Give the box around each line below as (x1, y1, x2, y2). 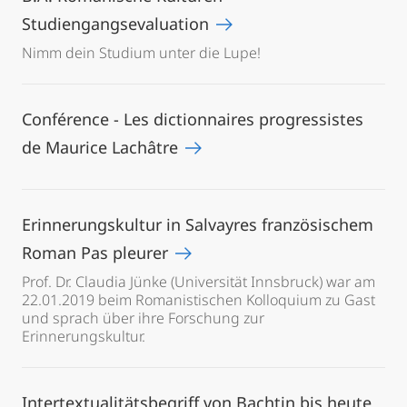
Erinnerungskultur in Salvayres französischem (22, 213, 373, 235)
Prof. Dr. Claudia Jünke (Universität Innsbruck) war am (22, 272, 375, 292)
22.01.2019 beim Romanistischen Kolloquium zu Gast (22, 290, 375, 310)
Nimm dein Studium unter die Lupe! (22, 43, 261, 63)
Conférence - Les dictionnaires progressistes (22, 108, 363, 130)
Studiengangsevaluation (22, 13, 213, 35)
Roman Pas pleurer (22, 242, 173, 263)
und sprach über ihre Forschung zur (22, 308, 264, 328)
